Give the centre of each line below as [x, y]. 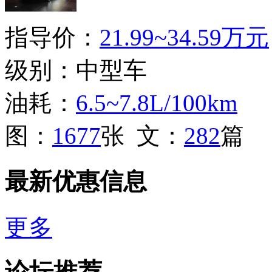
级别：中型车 [76, 70]
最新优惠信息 [76, 182]
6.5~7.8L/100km [157, 103]
